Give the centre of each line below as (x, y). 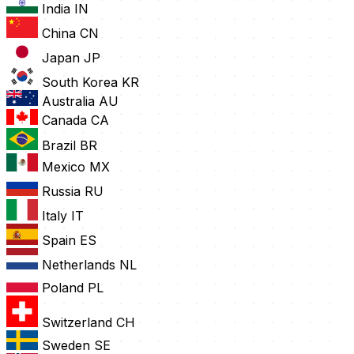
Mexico (64, 167)
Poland (63, 288)
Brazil (59, 146)
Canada (64, 121)
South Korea (80, 83)
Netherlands (79, 265)
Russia (61, 192)
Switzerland (77, 323)
